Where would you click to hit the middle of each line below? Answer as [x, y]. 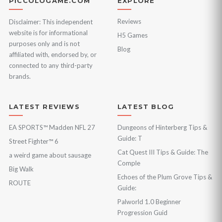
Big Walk [21, 169]
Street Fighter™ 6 [34, 141]
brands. [20, 76]
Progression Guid [142, 213]
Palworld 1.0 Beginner [149, 202]
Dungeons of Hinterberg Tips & [162, 127]
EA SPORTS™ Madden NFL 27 [52, 127]
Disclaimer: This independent [51, 22]
